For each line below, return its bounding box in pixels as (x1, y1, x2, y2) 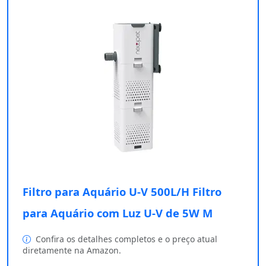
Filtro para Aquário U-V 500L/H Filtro (23, 184, 221, 199)
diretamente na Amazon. (23, 245, 121, 256)
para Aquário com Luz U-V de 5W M (23, 205, 213, 221)
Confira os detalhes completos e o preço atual (33, 233, 217, 245)
